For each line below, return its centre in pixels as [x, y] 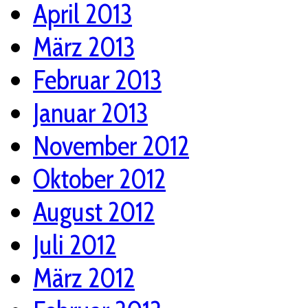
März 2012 [84, 278]
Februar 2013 [97, 80]
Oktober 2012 [99, 179]
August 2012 [94, 212]
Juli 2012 [75, 245]
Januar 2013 [90, 113]
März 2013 [84, 47]
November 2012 [111, 146]
